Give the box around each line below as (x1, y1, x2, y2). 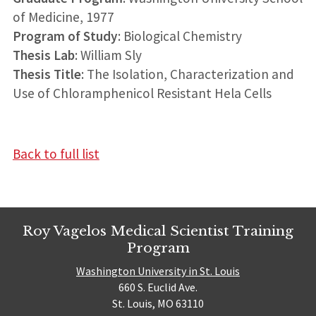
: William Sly (74, 46, 142, 63)
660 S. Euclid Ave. (119, 279, 197, 294)
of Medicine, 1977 (12, 8, 114, 25)
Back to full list (12, 145, 99, 162)
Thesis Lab (12, 46, 75, 63)
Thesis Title (12, 65, 81, 83)
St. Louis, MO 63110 (112, 296, 204, 310)
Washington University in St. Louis (76, 263, 240, 278)
